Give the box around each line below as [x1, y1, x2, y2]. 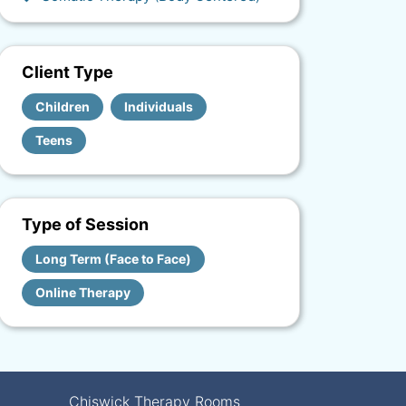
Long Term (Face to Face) [35, 251, 191, 266]
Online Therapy [35, 285, 130, 300]
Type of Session [22, 215, 149, 234]
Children [35, 99, 90, 114]
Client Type [22, 63, 113, 82]
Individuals [124, 99, 193, 114]
